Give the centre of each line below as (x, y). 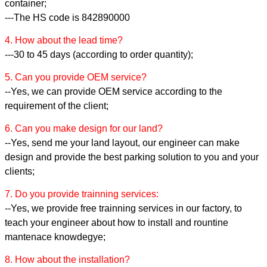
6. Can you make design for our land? (84, 128)
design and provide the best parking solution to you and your (132, 157)
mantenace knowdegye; (55, 237)
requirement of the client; (57, 105)
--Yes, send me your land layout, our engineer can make (122, 142)
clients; (20, 171)
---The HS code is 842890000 (67, 17)
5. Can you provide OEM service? (76, 77)
